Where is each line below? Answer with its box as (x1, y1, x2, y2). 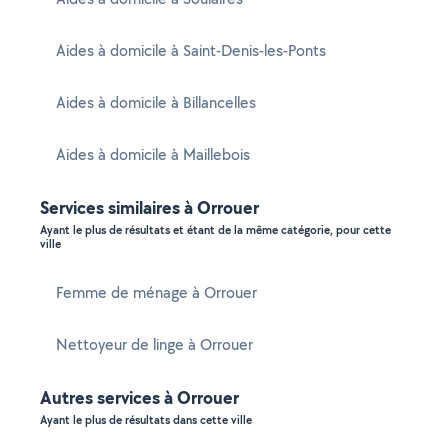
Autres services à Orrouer (40, 385, 239, 410)
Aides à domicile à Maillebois (56, 144, 250, 165)
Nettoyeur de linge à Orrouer (56, 334, 253, 355)
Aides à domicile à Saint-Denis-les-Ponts (56, 40, 326, 61)
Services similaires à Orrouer (40, 195, 259, 220)
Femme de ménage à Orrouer (56, 282, 257, 303)
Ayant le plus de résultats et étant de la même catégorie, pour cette (40, 222, 391, 238)
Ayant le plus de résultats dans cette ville (40, 412, 252, 428)
